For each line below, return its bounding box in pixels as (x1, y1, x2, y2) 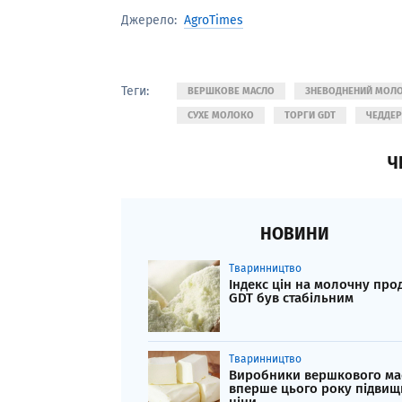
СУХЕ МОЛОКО (188, 109, 254, 122)
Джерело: (121, 13, 177, 29)
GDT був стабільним (229, 290, 354, 307)
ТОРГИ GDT (284, 109, 336, 122)
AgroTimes (184, 12, 243, 28)
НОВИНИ (260, 223, 329, 245)
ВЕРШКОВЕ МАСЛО (188, 85, 275, 98)
